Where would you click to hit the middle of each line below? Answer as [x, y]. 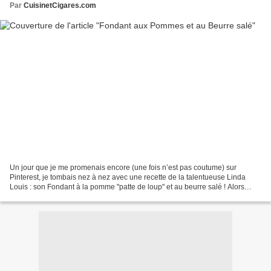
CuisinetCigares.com [60, 6]
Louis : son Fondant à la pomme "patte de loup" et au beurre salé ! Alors [127, 187]
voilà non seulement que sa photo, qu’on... [79, 196]
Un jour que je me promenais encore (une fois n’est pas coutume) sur [123, 167]
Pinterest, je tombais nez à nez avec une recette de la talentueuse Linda [128, 177]
